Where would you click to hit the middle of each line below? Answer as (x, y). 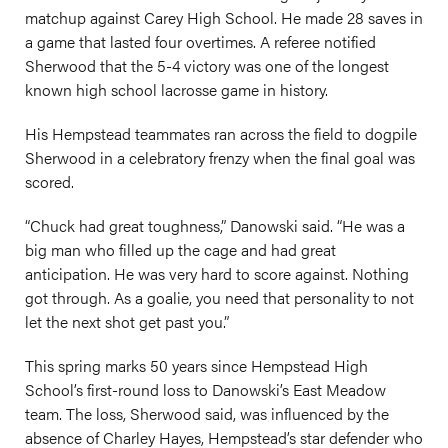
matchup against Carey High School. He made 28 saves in (224, 17)
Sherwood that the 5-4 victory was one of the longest (207, 65)
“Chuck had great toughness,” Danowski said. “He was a (215, 225)
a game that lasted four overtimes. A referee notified (200, 41)
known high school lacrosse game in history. (176, 89)
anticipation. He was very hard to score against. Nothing (217, 273)
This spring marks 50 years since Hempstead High (196, 365)
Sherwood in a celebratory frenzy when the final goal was (220, 157)
